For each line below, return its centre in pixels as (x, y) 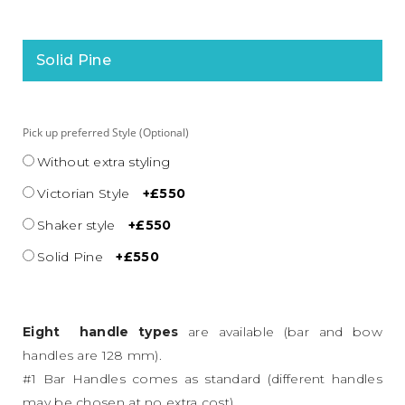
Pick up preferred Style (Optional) (106, 132)
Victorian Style (84, 193)
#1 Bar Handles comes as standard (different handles (202, 378)
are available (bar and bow (280, 331)
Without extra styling (104, 161)
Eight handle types (101, 331)
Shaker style (76, 225)
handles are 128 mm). (93, 355)
